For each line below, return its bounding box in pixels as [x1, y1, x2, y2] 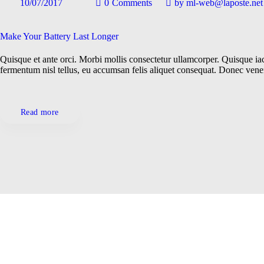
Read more [21, 108, 59, 117]
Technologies [57, 78, 94, 87]
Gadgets [70, 7, 94, 16]
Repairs [72, 54, 94, 63]
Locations [66, 31, 94, 39]
